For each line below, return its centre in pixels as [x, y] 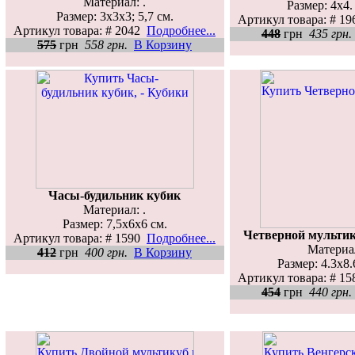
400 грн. [106, 252]
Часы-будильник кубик [115, 195]
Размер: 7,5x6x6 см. [115, 223]
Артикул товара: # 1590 [80, 238]
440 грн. [330, 292]
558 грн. [106, 44]
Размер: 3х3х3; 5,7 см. [115, 16]
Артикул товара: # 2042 [80, 30]
